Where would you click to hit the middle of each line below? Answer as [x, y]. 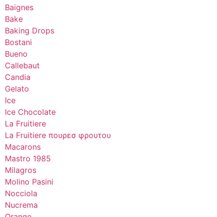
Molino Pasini [29, 181]
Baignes [19, 7]
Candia [18, 77]
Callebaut [22, 65]
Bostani [18, 42]
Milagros [21, 170]
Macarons [23, 147]
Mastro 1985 [28, 158]
